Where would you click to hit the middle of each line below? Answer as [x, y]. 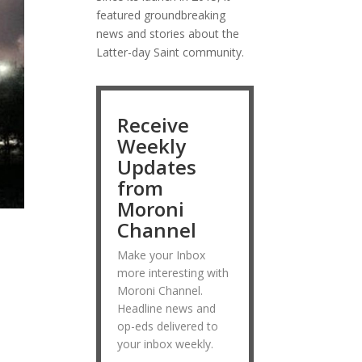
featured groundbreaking [161, 15]
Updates [157, 166]
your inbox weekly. [166, 343]
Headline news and [167, 308]
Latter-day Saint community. [170, 52]
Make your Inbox [162, 255]
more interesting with [173, 272]
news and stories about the [168, 33]
